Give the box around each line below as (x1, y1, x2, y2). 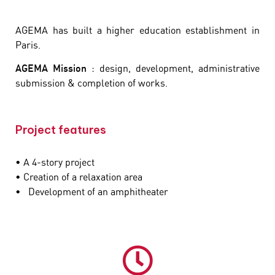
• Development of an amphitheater (15, 185, 168, 198)
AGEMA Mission (15, 62, 87, 75)
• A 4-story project (15, 156, 95, 169)
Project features (15, 123, 106, 137)
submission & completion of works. (15, 77, 168, 90)
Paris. (15, 38, 41, 51)
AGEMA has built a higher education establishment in (15, 23, 260, 36)
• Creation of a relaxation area (15, 171, 142, 184)
